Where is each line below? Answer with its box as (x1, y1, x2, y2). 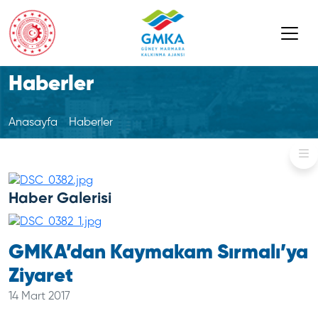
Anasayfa (9, 117, 57, 128)
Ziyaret (9, 266, 73, 286)
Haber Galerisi (9, 191, 111, 207)
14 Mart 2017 (9, 291, 70, 302)
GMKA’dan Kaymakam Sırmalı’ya (9, 243, 308, 263)
